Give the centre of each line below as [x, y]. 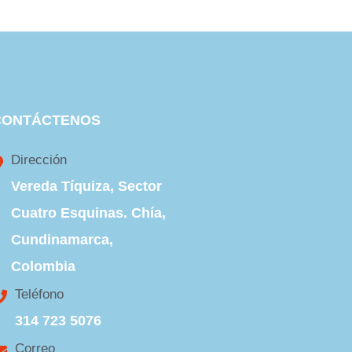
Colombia [44, 266]
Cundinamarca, [62, 240]
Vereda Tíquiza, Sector [87, 186]
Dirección [39, 160]
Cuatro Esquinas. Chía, [89, 213]
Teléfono [40, 294]
